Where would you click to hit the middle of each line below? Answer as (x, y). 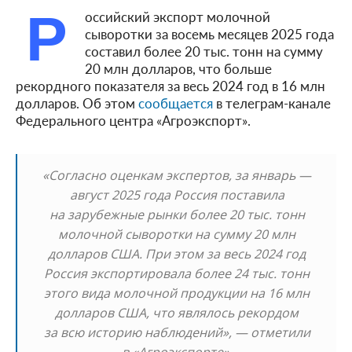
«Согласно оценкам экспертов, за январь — (177, 175)
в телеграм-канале (272, 103)
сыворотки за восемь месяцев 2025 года (209, 33)
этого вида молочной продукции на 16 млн (177, 293)
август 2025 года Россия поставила (177, 194)
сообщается (176, 103)
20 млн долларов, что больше (178, 68)
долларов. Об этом (77, 103)
